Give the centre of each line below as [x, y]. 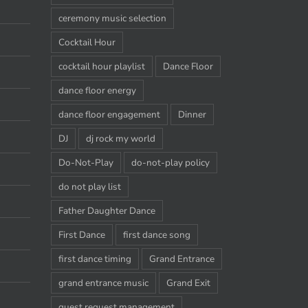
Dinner [192, 114]
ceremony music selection [112, 18]
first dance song [156, 234]
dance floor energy [97, 90]
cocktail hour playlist [101, 66]
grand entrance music [103, 283]
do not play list [89, 186]
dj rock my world [120, 138]
